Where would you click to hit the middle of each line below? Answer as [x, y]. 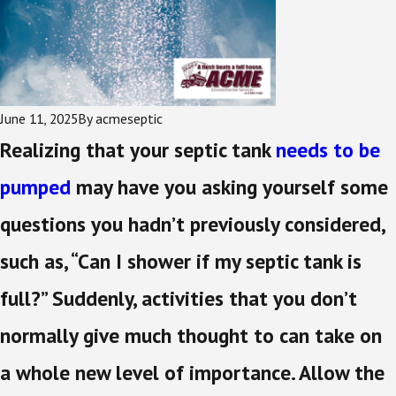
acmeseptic [129, 118]
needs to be [328, 149]
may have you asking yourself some [229, 186]
